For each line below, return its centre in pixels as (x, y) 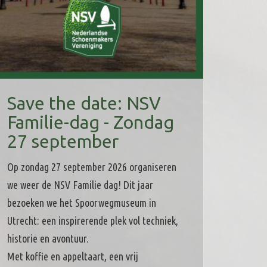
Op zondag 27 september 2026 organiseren (91, 167)
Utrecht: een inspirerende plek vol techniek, (92, 220)
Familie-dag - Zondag (90, 122)
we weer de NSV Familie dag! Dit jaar (80, 184)
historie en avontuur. (48, 238)
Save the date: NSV (84, 103)
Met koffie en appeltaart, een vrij (72, 256)
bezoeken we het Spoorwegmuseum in (81, 202)
